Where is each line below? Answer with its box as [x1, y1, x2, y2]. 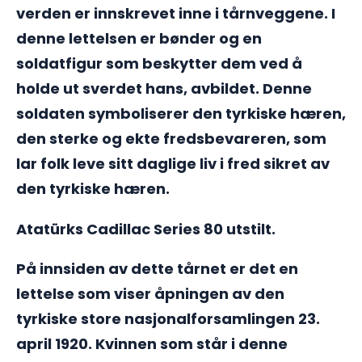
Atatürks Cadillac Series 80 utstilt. [16, 218, 276, 239]
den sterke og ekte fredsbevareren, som [16, 128, 326, 149]
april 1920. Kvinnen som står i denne [16, 334, 288, 355]
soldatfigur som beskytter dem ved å [16, 53, 302, 74]
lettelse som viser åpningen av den [16, 284, 284, 305]
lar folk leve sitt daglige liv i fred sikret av [16, 153, 330, 174]
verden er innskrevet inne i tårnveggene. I [16, 2, 335, 23]
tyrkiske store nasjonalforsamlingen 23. [16, 309, 320, 330]
